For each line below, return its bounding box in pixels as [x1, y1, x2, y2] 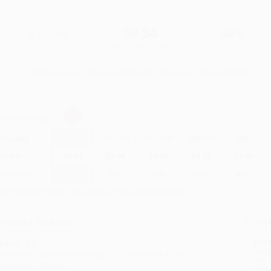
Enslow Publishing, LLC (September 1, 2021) [39, 250, 193, 260]
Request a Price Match [160, 67, 247, 77]
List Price [32, 41, 64, 50]
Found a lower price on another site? [31, 67, 161, 77]
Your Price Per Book [106, 41, 172, 50]
